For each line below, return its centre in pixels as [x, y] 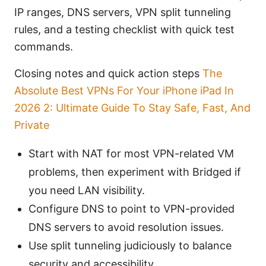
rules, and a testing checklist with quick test [124, 30]
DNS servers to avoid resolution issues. [126, 227]
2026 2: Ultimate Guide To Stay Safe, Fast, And [132, 108]
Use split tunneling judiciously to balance [130, 246]
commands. [44, 47]
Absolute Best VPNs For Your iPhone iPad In [124, 91]
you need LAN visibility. [87, 191]
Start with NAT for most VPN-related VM [131, 154]
